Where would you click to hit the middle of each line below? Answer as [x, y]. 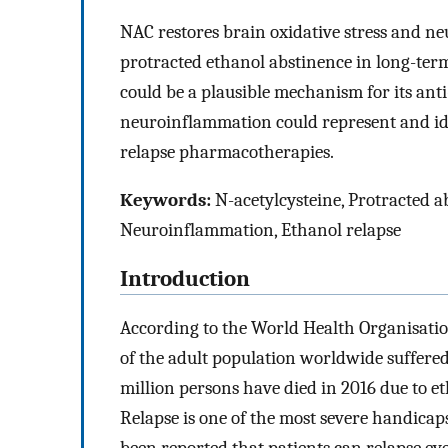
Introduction [185, 278]
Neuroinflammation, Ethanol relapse [260, 230]
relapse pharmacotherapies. [227, 151]
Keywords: [165, 200]
